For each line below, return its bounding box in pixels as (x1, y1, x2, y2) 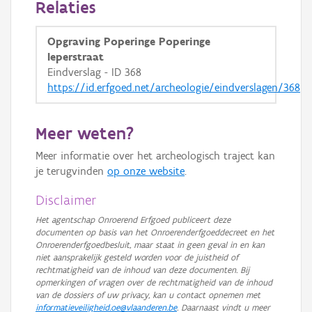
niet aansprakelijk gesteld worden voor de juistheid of (36, 252, 238, 263)
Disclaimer (36, 192, 97, 208)
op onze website (107, 164, 185, 178)
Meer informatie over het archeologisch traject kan (36, 149, 275, 162)
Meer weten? (36, 123, 134, 143)
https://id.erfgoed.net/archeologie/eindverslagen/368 (47, 81, 300, 94)
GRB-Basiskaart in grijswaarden (77, 4, 209, 16)
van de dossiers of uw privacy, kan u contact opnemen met (36, 290, 260, 300)
